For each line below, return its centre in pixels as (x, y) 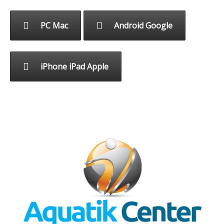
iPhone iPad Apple (74, 66)
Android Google (143, 26)
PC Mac (54, 26)
